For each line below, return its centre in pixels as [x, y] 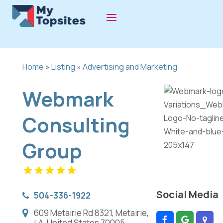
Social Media [187, 195]
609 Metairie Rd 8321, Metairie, [91, 213]
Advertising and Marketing [130, 66]
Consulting [76, 124]
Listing [63, 66]
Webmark [68, 99]
